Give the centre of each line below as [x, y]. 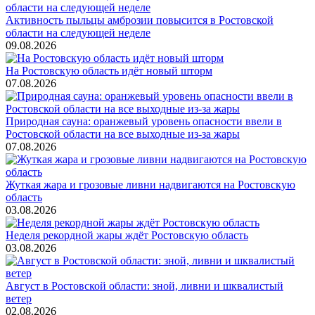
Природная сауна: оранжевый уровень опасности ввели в [144, 121]
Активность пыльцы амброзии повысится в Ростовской [140, 20]
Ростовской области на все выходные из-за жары [123, 134]
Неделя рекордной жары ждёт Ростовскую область [127, 235]
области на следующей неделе [78, 32]
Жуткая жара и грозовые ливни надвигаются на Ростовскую [150, 184]
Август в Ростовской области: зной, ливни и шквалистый [144, 285]
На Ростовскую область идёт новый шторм [109, 70]
